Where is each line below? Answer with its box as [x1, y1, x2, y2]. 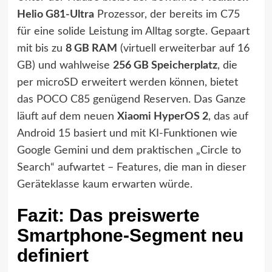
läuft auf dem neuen [16, 110, 117, 122]
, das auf [208, 110, 248, 122]
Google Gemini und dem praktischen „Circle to [16, 144, 241, 156]
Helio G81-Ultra [16, 8, 94, 20]
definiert [16, 245, 89, 265]
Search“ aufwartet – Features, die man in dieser [16, 161, 246, 173]
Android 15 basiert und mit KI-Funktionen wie [16, 127, 237, 139]
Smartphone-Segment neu [16, 225, 243, 245]
